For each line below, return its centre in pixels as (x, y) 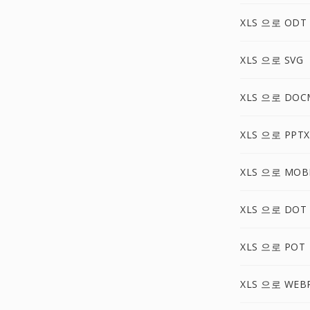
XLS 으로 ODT (273, 22)
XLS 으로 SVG (272, 60)
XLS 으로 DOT (273, 209)
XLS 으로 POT (273, 247)
